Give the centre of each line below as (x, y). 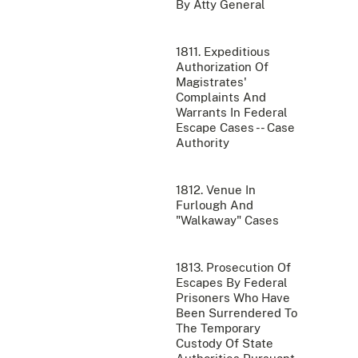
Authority (203, 143)
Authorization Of (222, 67)
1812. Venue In (216, 190)
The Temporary (218, 328)
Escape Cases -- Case (235, 128)
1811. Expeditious (223, 52)
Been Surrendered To (237, 313)
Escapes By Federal (232, 283)
